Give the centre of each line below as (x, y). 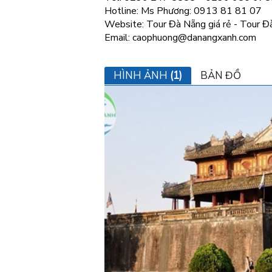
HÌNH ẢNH (142, 76)
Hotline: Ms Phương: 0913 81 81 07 (183, 11)
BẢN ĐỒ (221, 76)
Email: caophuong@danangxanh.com (180, 38)
